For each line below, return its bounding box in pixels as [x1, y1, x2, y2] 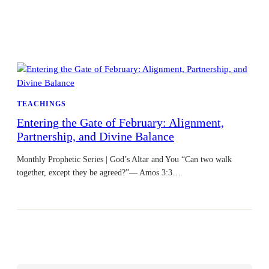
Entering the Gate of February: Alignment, [17, 116, 224, 130]
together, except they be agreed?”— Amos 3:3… [17, 168, 181, 178]
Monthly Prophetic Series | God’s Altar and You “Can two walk [17, 154, 232, 165]
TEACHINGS [17, 100, 66, 109]
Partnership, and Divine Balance [17, 130, 174, 144]
